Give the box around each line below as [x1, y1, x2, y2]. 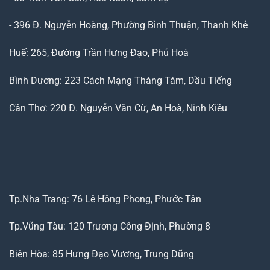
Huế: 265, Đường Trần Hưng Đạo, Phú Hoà [9, 47, 189, 59]
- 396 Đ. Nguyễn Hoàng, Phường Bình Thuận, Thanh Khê [9, 19, 248, 31]
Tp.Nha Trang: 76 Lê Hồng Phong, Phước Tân [9, 193, 201, 205]
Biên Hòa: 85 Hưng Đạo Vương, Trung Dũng [9, 248, 194, 260]
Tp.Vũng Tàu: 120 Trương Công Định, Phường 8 [9, 221, 210, 233]
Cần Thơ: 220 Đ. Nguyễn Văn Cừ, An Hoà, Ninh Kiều [9, 102, 227, 114]
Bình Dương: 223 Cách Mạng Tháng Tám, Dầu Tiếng [9, 75, 232, 87]
